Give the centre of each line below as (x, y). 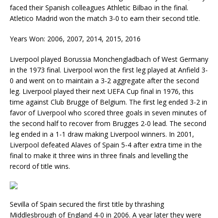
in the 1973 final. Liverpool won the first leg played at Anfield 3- (109, 70)
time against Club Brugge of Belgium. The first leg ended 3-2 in (109, 102)
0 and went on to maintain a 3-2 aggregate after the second (104, 81)
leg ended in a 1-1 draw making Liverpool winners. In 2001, (102, 134)
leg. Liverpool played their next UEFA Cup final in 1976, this (102, 91)
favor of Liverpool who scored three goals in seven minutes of (108, 113)
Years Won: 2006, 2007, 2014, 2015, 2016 (75, 39)
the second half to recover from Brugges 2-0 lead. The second (108, 123)
